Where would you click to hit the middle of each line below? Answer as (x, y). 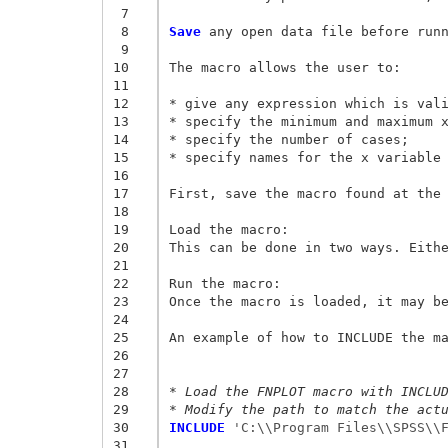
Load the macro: (232, 229)
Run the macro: (228, 283)
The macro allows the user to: (288, 67)
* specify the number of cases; (292, 139)
